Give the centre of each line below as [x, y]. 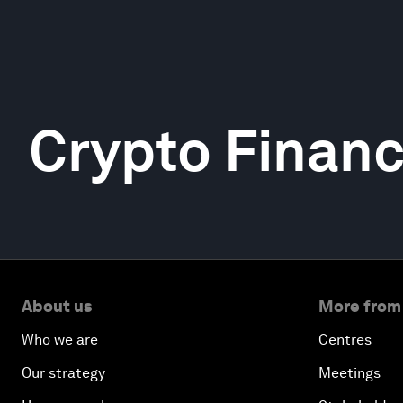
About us [57, 306]
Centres [345, 340]
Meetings [349, 373]
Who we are [60, 340]
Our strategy [63, 373]
